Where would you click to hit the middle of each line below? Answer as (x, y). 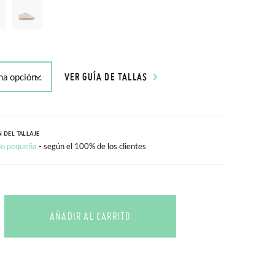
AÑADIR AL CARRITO (90, 216)
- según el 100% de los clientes (92, 146)
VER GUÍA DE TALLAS (106, 76)
